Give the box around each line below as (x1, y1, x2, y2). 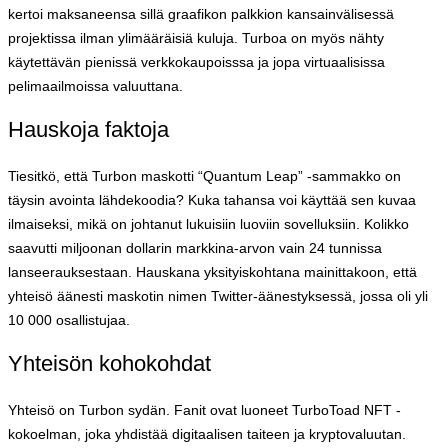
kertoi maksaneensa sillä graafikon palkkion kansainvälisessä (8, 5, 394, 22)
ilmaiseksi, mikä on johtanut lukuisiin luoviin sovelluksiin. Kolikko (8, 215, 409, 232)
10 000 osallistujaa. (8, 311, 130, 328)
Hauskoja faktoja (8, 116, 169, 142)
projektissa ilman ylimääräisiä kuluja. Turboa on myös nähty (8, 29, 384, 46)
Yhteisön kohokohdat (8, 350, 211, 376)
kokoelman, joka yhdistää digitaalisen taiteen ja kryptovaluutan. (8, 425, 406, 442)
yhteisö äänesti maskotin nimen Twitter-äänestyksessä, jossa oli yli (8, 287, 428, 304)
